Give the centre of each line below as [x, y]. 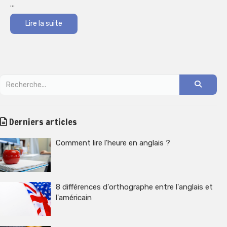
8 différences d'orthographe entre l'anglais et [134, 187]
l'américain [74, 197]
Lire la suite [44, 24]
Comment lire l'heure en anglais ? [113, 143]
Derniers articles [42, 122]
